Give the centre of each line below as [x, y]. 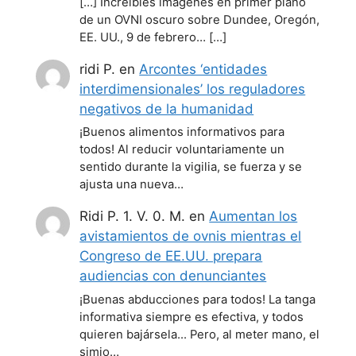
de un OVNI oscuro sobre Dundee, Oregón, [200, 19]
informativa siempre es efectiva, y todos [192, 317]
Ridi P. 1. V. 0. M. [133, 217]
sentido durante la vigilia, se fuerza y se [191, 167]
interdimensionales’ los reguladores [193, 89]
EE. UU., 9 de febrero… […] [153, 37]
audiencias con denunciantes [173, 276]
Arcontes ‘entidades [203, 69]
